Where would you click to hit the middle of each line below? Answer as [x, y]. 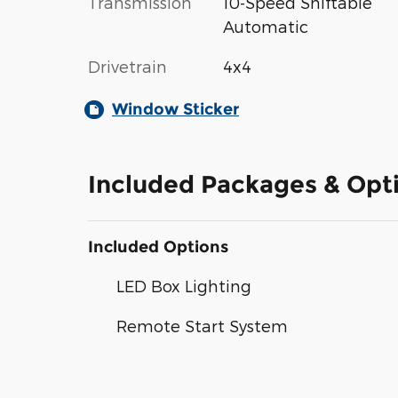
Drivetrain [127, 67]
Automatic [265, 27]
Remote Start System [202, 326]
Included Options [158, 247]
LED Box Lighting [184, 286]
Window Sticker [175, 110]
